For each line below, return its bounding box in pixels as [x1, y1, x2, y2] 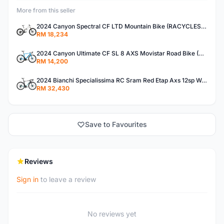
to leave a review [38, 175, 96, 183]
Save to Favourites [85, 120, 147, 128]
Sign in [16, 175, 38, 183]
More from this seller [16, 6, 75, 14]
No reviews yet [87, 209, 136, 218]
